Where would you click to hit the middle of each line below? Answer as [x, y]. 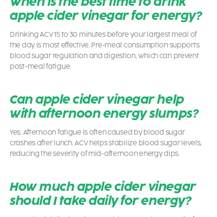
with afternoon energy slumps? [104, 114]
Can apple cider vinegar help [97, 100]
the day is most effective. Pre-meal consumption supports [105, 46]
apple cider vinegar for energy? [106, 16]
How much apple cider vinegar [103, 187]
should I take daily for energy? [101, 201]
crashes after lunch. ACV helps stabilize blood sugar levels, [106, 143]
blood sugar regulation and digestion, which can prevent [104, 56]
